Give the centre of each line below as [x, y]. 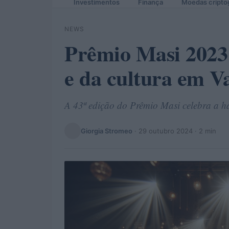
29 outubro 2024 [166, 131]
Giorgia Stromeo [107, 131]
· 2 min [204, 131]
